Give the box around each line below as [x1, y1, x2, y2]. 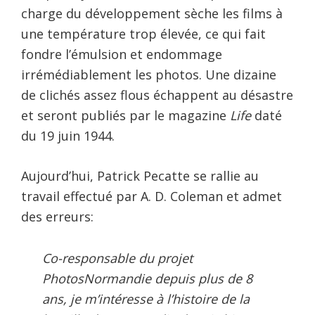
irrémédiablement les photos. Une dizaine [21, 65, 276, 83]
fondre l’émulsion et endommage [21, 45, 222, 63]
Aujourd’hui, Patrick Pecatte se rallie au [21, 167, 259, 184]
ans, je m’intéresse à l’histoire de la [42, 290, 250, 307]
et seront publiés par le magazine [21, 106, 230, 124]
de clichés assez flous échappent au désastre [21, 86, 293, 103]
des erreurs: [21, 207, 94, 225]
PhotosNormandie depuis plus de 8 [42, 269, 252, 287]
